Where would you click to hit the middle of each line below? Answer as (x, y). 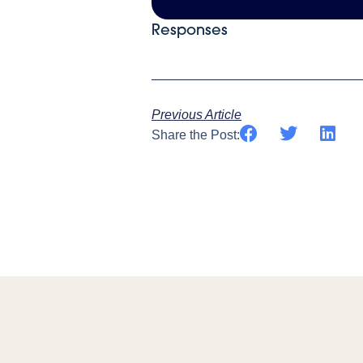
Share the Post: (196, 135)
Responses (190, 29)
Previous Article (196, 114)
